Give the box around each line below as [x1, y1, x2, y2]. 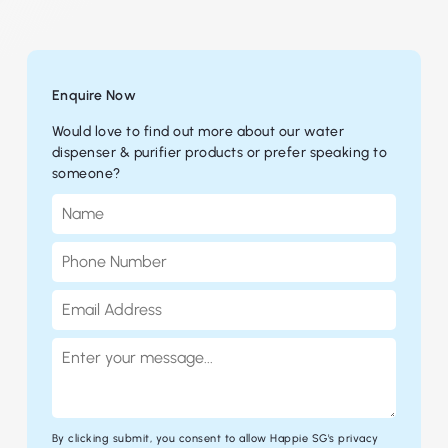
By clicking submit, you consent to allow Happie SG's [51, 431, 339, 445]
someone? [51, 164, 121, 182]
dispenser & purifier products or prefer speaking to [51, 143, 388, 161]
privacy [338, 431, 379, 445]
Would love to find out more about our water [51, 122, 345, 140]
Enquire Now [51, 86, 137, 104]
